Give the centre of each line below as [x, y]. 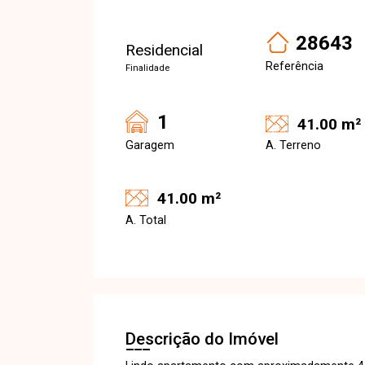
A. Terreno [293, 145]
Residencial [164, 50]
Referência [295, 66]
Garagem [150, 145]
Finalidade [147, 68]
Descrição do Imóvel [202, 339]
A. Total [146, 220]
